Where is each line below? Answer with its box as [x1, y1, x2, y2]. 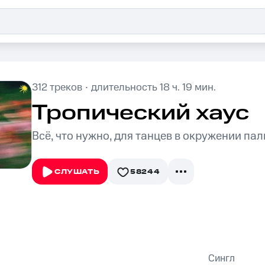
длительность [91, 80, 160, 95]
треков [50, 80, 82, 95]
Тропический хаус [32, 98, 249, 128]
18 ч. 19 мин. [160, 80, 216, 95]
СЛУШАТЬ [54, 167, 100, 177]
